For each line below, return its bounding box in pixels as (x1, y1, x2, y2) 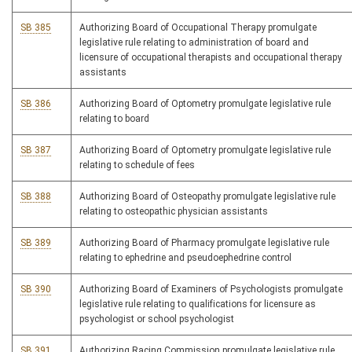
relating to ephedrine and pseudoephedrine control (79, 252, 291, 264)
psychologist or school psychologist (79, 313, 234, 325)
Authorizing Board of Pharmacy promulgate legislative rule (79, 237, 329, 249)
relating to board (79, 113, 149, 125)
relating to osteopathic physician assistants (79, 206, 268, 218)
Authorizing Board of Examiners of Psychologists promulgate (79, 284, 343, 295)
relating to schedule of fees (79, 159, 195, 171)
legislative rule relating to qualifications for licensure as (79, 299, 316, 310)
